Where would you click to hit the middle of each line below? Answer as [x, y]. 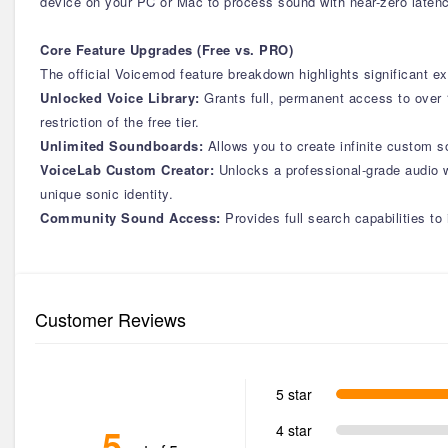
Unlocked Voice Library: [122, 97]
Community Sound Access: [132, 217]
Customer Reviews [110, 319]
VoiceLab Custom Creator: [129, 169]
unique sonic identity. [106, 193]
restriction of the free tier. [120, 121]
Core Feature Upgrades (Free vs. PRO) [166, 49]
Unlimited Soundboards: [121, 145]
